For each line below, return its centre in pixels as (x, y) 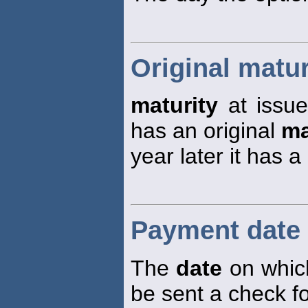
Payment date (216, 231)
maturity (174, 106)
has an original (206, 131)
